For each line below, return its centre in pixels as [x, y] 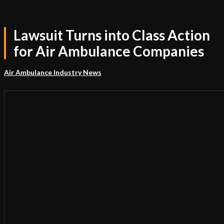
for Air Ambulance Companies [109, 51]
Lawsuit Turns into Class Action [112, 35]
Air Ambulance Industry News [53, 72]
